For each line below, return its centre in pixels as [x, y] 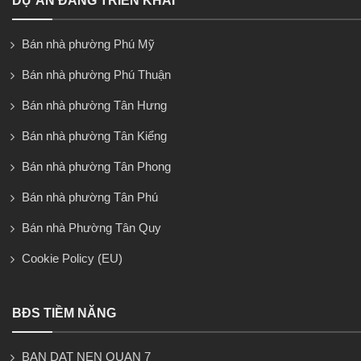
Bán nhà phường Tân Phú [90, 197]
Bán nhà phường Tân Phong [96, 166]
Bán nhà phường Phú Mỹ [88, 44]
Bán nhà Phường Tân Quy [91, 227]
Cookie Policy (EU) [72, 258]
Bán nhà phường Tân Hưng [94, 105]
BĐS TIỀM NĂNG [64, 313]
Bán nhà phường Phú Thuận [96, 74]
